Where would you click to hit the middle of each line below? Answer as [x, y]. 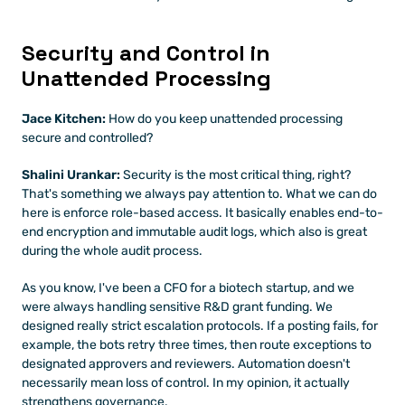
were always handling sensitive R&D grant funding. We [177, 307]
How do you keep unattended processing [224, 119]
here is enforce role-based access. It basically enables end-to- [202, 213]
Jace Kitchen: [64, 119]
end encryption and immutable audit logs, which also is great [194, 232]
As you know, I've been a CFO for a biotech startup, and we [188, 288]
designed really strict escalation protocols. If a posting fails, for [200, 326]
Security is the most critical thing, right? [235, 175]
